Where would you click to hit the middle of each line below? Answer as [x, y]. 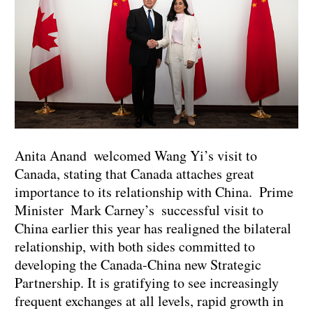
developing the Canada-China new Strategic [138, 265]
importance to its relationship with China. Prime [154, 192]
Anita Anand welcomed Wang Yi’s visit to [136, 156]
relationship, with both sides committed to [135, 247]
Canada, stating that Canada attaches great [134, 174]
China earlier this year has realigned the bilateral [153, 228]
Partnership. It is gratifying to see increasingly [147, 283]
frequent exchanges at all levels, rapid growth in [149, 301]
